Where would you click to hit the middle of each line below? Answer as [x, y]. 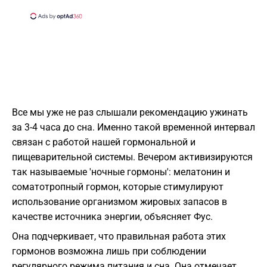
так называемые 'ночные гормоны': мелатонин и [121, 172]
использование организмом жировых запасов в [119, 202]
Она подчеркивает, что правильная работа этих [119, 237]
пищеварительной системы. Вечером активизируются [132, 157]
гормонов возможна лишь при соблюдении [109, 252]
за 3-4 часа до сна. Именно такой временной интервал [133, 128]
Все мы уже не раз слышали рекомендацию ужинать [130, 113]
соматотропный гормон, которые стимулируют [118, 187]
